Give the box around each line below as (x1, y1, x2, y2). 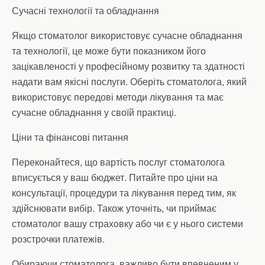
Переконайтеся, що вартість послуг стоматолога (12, 155, 225, 169)
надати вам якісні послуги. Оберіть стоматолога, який (12, 75, 247, 88)
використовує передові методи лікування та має (12, 90, 224, 104)
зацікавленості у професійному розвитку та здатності (12, 59, 245, 73)
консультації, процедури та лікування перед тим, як (12, 186, 236, 199)
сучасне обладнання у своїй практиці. (12, 105, 176, 119)
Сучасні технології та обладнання (12, 4, 159, 17)
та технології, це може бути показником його (12, 44, 206, 57)
